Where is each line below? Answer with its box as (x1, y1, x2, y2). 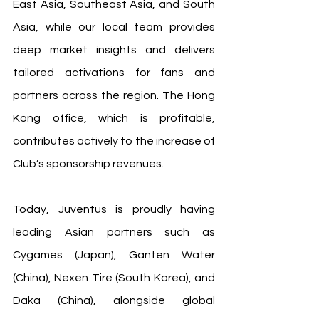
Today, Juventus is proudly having (13, 203, 215, 215)
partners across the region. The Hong (13, 89, 215, 101)
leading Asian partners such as (13, 226, 215, 238)
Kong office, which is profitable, (13, 112, 215, 124)
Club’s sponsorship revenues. (13, 157, 164, 169)
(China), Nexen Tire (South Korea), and (13, 271, 215, 283)
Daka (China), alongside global (13, 294, 215, 306)
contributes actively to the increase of (13, 135, 215, 147)
